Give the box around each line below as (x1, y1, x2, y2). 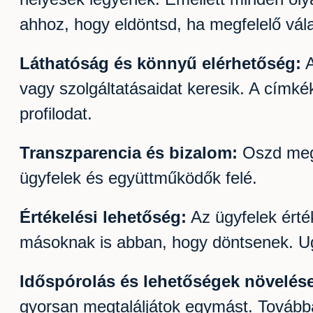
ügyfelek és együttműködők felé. (20, 168, 257, 188)
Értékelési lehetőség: (20, 208, 187, 227)
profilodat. (20, 104, 92, 124)
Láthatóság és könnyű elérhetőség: (20, 54, 301, 73)
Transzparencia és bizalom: (20, 143, 238, 163)
